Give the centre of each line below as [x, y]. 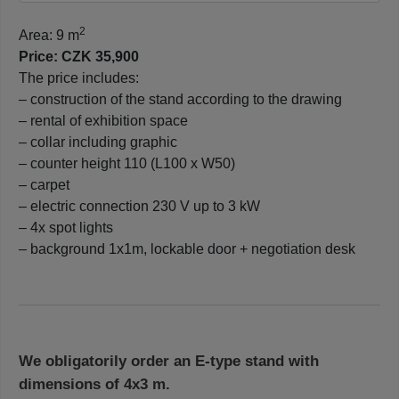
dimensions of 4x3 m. [94, 384]
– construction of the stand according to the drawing [180, 99]
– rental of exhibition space [103, 120]
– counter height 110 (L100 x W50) [127, 163]
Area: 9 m [49, 35]
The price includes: [79, 77]
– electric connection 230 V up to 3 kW [139, 206]
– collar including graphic [98, 142]
